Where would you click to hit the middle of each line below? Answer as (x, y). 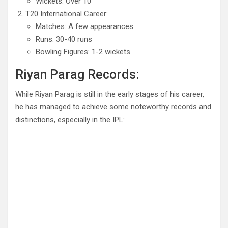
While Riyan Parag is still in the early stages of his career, (110, 94)
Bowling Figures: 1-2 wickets (83, 52)
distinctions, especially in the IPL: (70, 120)
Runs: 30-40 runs (64, 39)
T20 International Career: (67, 14)
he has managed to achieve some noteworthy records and (113, 107)
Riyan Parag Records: (77, 75)
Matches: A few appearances (84, 27)
